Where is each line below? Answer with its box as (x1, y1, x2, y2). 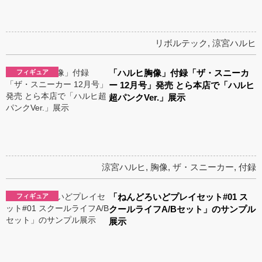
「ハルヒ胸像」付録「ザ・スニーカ (109, 67, 250, 78)
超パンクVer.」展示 (109, 92, 186, 102)
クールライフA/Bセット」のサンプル (109, 204, 256, 215)
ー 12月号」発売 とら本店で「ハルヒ (109, 80, 255, 90)
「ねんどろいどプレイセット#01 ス (109, 192, 249, 202)
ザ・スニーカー (173, 162, 234, 173)
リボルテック (155, 37, 208, 48)
